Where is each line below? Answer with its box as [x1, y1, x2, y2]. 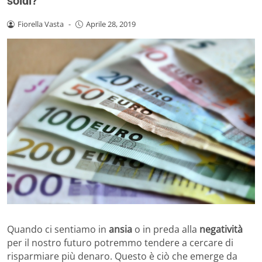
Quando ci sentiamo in [7, 222, 109, 236]
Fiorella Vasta [17, 19, 64, 30]
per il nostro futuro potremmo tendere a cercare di [7, 236, 233, 249]
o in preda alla [132, 222, 199, 236]
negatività [199, 222, 243, 236]
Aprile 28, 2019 [85, 19, 136, 30]
